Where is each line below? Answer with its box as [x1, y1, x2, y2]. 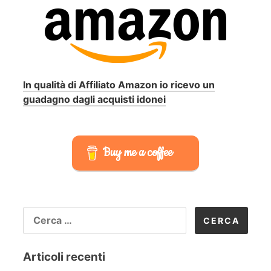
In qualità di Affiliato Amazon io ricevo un [23, 78, 215, 91]
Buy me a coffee [103, 144, 173, 161]
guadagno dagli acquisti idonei [23, 93, 166, 105]
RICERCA [22, 207, 69, 218]
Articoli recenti [23, 250, 105, 264]
